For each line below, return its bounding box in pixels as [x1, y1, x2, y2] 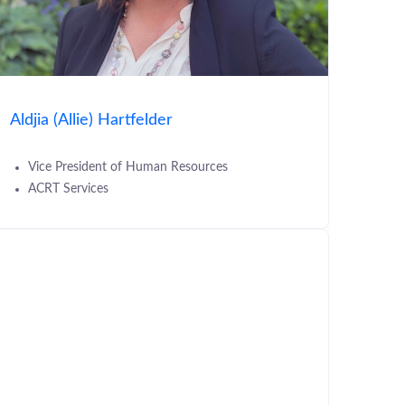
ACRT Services [28, 183, 108, 196]
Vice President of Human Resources [28, 161, 228, 174]
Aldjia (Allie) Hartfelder [10, 112, 173, 128]
